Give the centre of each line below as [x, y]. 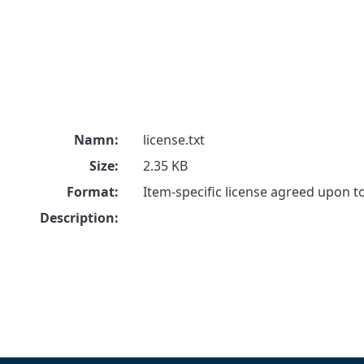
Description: [79, 218]
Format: [92, 192]
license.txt [173, 140]
